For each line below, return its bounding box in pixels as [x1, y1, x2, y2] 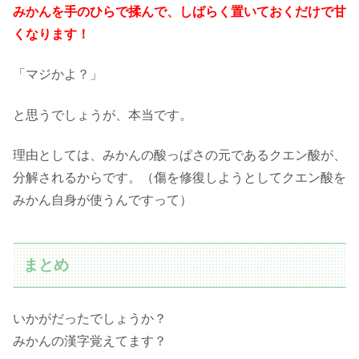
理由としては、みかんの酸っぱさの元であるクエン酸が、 [13, 148, 346, 163]
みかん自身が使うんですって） [13, 193, 192, 208]
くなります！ [13, 26, 90, 41]
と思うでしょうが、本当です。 [13, 107, 192, 122]
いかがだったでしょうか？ [13, 311, 167, 325]
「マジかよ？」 [13, 67, 103, 82]
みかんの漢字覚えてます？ [13, 333, 167, 348]
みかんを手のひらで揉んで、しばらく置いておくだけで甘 [13, 4, 346, 18]
